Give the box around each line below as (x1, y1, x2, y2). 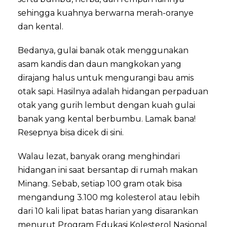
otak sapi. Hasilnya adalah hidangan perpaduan (18, 86, 208, 96)
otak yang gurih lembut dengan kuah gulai (18, 100, 195, 110)
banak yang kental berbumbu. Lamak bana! (18, 113, 196, 124)
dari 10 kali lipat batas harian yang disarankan (18, 206, 198, 216)
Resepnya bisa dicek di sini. (18, 127, 124, 137)
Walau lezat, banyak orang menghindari (18, 151, 180, 161)
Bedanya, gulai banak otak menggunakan (18, 45, 188, 55)
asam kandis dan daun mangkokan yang (18, 59, 181, 69)
